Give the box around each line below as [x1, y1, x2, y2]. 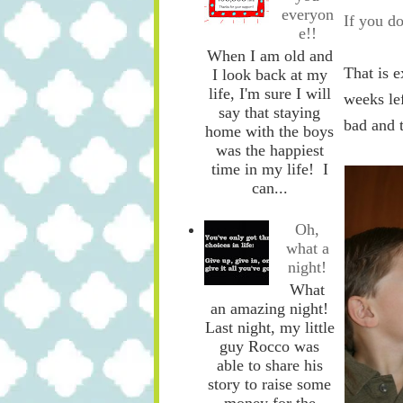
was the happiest [215, 140, 324, 159]
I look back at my [211, 65, 327, 84]
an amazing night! [210, 299, 328, 318]
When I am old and [206, 46, 333, 65]
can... [251, 178, 288, 197]
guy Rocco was [219, 336, 319, 355]
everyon [281, 5, 334, 24]
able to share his [216, 355, 323, 374]
